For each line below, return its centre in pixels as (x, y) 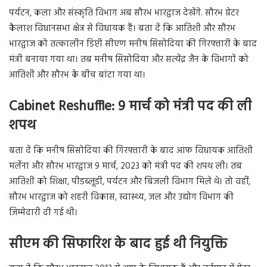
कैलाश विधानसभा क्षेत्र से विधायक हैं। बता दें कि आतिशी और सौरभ (122, 29)
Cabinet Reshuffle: (62, 107)
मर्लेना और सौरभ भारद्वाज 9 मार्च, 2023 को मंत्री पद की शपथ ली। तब (125, 166)
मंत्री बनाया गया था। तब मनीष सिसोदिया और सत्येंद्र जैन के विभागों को (129, 60)
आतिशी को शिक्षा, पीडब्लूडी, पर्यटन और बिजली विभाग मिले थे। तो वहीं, (130, 181)
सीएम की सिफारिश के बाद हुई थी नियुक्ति (118, 244)
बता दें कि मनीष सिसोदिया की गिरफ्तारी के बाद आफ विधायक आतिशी (131, 150)
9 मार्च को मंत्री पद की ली (183, 107)
